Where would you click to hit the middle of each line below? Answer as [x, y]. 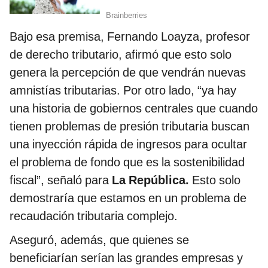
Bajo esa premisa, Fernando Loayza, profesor [130, 36]
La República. [150, 180]
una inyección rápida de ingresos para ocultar [128, 144]
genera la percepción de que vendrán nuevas [128, 72]
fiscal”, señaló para [61, 180]
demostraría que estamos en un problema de [128, 198]
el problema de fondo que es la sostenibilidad [127, 162]
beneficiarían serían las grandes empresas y [126, 258]
